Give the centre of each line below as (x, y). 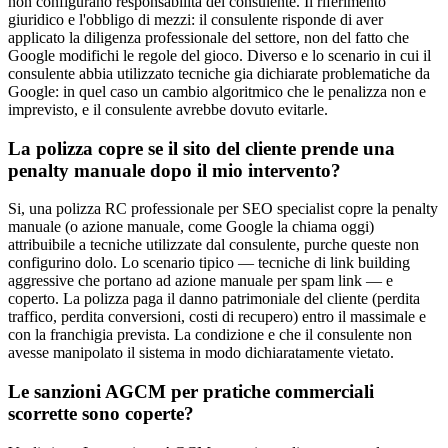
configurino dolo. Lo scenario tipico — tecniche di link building (209, 263)
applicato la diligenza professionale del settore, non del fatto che (208, 37)
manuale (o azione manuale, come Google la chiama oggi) (191, 227)
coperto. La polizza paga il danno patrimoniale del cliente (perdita (214, 299)
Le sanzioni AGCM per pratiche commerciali (191, 392)
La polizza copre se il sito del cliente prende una (201, 148)
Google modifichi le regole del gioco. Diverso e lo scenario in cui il (219, 55)
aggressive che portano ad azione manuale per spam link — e (200, 281)
